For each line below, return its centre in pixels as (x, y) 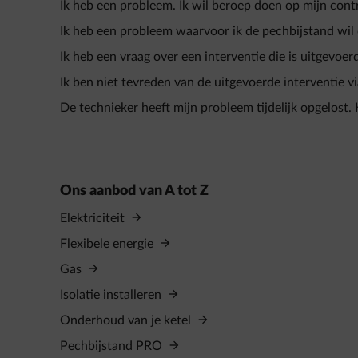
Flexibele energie (108, 244)
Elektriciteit (94, 218)
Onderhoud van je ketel (127, 320)
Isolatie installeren (112, 295)
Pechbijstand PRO (113, 346)
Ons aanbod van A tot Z (134, 191)
